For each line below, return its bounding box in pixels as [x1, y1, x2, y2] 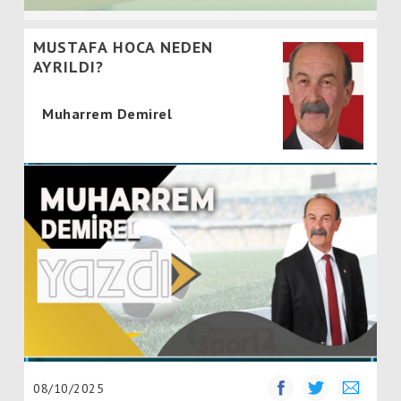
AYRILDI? [33, 56, 104, 78]
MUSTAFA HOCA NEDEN [33, 37, 213, 58]
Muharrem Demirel [42, 105, 172, 124]
